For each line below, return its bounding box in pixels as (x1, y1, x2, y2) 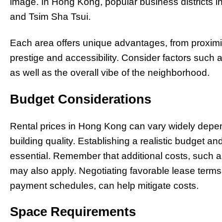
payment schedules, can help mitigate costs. (10, 180, 199, 191)
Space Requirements (10, 204, 136, 220)
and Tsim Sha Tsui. (10, 11, 91, 22)
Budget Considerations (10, 91, 151, 107)
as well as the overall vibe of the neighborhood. (10, 67, 210, 78)
